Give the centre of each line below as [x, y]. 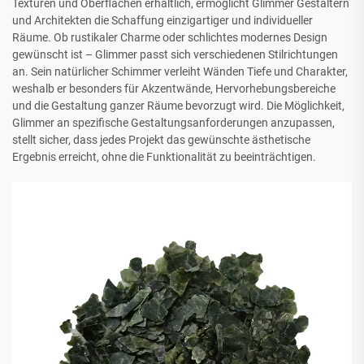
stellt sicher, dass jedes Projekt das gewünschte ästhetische [161, 140]
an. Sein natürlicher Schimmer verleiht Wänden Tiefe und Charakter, [180, 72]
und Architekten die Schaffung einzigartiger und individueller [162, 21]
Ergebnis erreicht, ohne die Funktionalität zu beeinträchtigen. [164, 157]
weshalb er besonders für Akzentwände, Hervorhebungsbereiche [174, 89]
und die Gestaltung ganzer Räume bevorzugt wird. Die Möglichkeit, [178, 106]
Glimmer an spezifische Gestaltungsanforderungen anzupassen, [173, 123]
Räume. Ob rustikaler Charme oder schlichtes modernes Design [170, 38]
